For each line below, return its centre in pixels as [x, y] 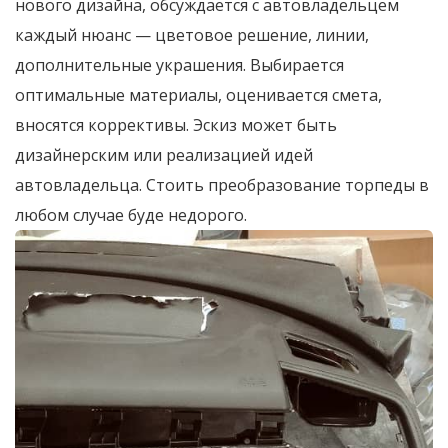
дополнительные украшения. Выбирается [179, 64]
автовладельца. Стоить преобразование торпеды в [222, 184]
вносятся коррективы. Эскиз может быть [176, 124]
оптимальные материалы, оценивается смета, [198, 94]
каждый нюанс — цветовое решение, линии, [192, 34]
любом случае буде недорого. [131, 214]
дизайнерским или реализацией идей [164, 154]
